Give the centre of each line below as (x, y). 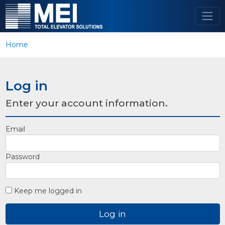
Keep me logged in (47, 191)
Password (22, 156)
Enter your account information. (86, 103)
